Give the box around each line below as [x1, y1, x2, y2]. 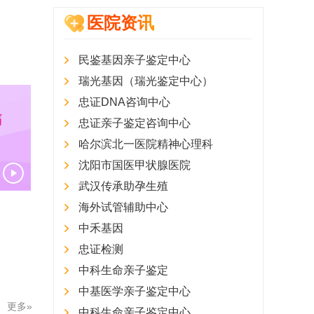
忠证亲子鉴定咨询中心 [78, 117, 191, 129]
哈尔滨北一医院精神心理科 [78, 138, 213, 150]
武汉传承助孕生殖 [78, 180, 168, 192]
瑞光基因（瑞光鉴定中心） [78, 75, 213, 87]
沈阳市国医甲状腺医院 [78, 159, 191, 171]
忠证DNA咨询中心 [78, 96, 170, 108]
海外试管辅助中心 [78, 201, 168, 213]
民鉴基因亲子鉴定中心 [78, 54, 191, 66]
